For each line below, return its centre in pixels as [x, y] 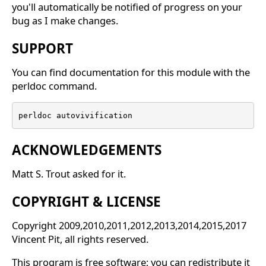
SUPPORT [42, 49]
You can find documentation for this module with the [131, 72]
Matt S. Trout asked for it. [69, 174]
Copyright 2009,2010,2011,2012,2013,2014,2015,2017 [129, 226]
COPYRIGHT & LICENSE [86, 202]
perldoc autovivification [75, 116]
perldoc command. [54, 86]
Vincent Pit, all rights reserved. [80, 239]
